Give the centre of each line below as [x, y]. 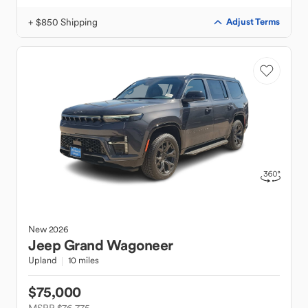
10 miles [84, 260]
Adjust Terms [253, 22]
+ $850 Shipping [63, 22]
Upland [43, 260]
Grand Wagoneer [118, 245]
